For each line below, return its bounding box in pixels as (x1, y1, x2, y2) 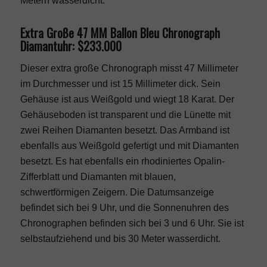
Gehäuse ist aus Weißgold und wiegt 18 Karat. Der (20, 94, 234, 104)
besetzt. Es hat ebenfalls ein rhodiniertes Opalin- (20, 156, 225, 166)
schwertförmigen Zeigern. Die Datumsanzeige (20, 187, 214, 197)
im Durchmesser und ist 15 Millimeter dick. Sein (20, 78, 221, 89)
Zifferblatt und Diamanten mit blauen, (20, 171, 176, 182)
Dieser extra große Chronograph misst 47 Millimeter (20, 63, 238, 73)
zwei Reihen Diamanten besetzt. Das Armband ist (20, 125, 229, 135)
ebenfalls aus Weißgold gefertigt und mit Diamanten (20, 140, 239, 151)
